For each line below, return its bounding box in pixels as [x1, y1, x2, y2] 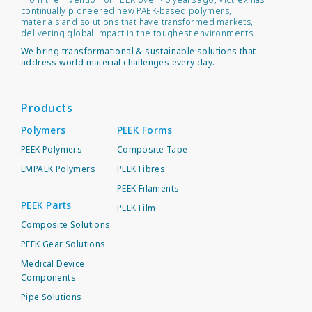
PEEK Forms [116, 123, 173, 137]
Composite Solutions [21, 219, 111, 231]
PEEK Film [116, 202, 156, 214]
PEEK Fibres [116, 163, 166, 175]
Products [21, 100, 72, 116]
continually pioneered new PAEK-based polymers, [21, 5, 232, 17]
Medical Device [21, 258, 85, 270]
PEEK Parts [21, 198, 72, 212]
